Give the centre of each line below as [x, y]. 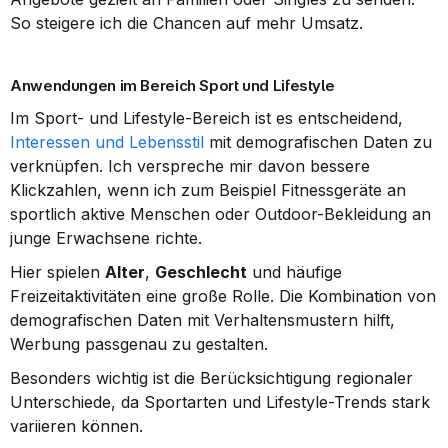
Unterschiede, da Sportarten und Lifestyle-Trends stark [220, 402]
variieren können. [76, 426]
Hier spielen [57, 272]
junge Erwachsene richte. [106, 238]
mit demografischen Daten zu [318, 142]
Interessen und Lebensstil [107, 142]
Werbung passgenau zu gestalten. [139, 344]
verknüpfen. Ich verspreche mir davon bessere [190, 166]
